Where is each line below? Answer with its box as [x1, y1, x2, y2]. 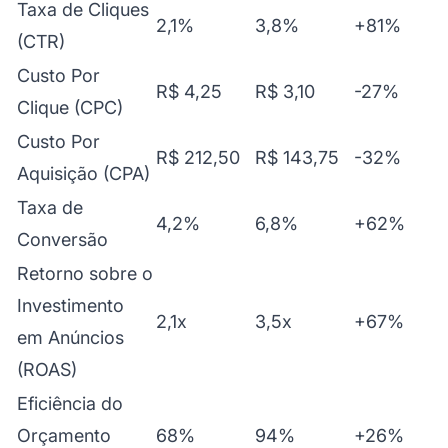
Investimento [17, 294, 124, 316]
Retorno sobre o [17, 262, 153, 284]
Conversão [17, 228, 108, 250]
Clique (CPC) [17, 96, 123, 118]
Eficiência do [17, 392, 123, 414]
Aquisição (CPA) [17, 162, 150, 184]
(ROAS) [17, 358, 77, 380]
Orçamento [17, 424, 111, 446]
